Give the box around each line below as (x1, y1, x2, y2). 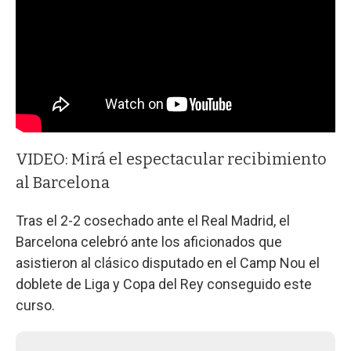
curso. (16, 297, 55, 314)
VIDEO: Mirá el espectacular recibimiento (16, 150, 327, 169)
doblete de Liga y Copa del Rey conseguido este (16, 276, 312, 293)
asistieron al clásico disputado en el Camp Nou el (16, 255, 320, 272)
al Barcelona (16, 173, 110, 193)
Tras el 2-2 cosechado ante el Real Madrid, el (16, 212, 290, 230)
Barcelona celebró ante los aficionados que (16, 233, 282, 251)
